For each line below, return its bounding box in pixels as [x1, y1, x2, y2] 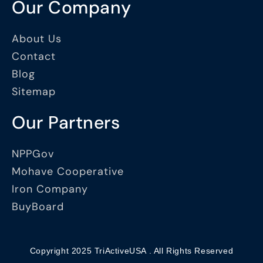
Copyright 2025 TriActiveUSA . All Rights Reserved [29, 246, 234, 256]
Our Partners [12, 111, 120, 134]
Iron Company [12, 182, 88, 197]
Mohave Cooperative [12, 164, 124, 179]
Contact [12, 49, 56, 64]
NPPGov [12, 147, 54, 161]
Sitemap [12, 85, 56, 99]
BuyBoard [12, 200, 64, 214]
